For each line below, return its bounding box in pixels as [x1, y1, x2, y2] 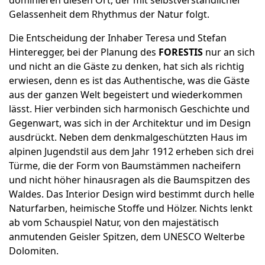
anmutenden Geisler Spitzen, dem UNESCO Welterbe [9, 230, 245, 244]
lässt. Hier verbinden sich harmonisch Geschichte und [9, 102, 250, 116]
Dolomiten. [9, 244, 59, 258]
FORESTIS [156, 46, 203, 59]
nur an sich [203, 46, 255, 59]
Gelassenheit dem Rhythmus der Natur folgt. [9, 8, 209, 21]
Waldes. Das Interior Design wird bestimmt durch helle [9, 188, 254, 201]
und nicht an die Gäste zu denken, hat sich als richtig [9, 60, 244, 73]
